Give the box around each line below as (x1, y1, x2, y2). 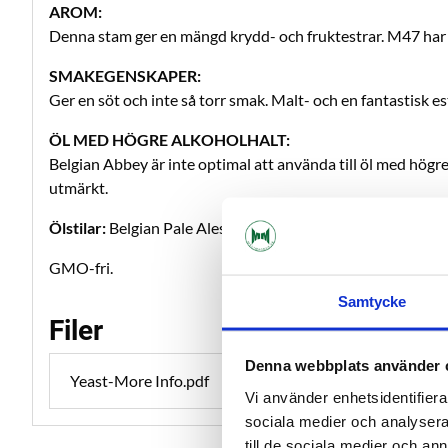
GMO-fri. (49, 258, 113, 277)
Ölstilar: (49, 218, 106, 237)
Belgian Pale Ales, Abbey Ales (106, 218, 310, 237)
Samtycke (337, 292, 407, 310)
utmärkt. (49, 178, 108, 197)
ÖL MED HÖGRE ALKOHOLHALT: (49, 130, 290, 149)
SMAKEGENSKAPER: (49, 66, 201, 85)
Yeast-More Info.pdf (70, 371, 209, 390)
